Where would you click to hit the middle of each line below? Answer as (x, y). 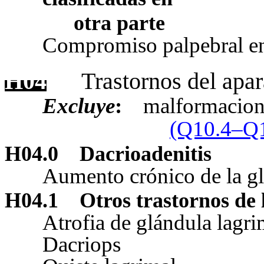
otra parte (119, 23)
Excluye (79, 105)
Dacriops (82, 245)
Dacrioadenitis (146, 154)
